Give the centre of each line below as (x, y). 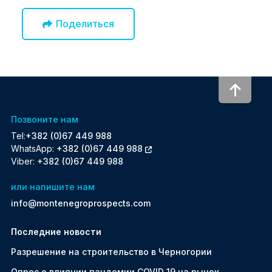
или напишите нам (53, 186)
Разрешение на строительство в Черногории (111, 252)
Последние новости (56, 232)
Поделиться (85, 23)
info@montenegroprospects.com (81, 203)
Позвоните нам (45, 119)
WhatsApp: (34, 148)
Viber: (24, 161)
